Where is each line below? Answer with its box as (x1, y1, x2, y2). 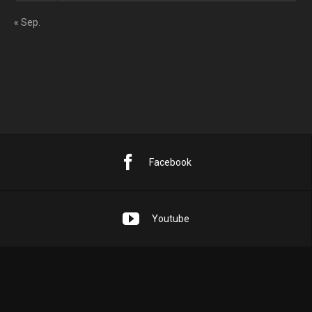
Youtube (151, 213, 189, 224)
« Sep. (14, 17, 40, 28)
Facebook (149, 157, 192, 168)
